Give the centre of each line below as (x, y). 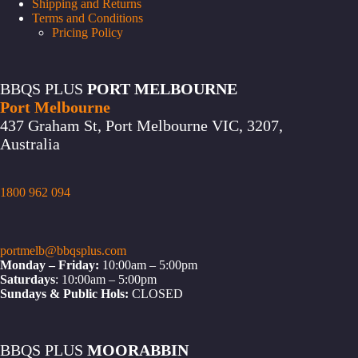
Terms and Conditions (88, 18)
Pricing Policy (88, 33)
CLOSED (159, 294)
